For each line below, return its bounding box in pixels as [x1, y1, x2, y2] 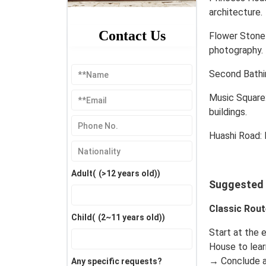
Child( [71, 213, 95, 223]
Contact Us [98, 28, 166, 44]
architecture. [209, 7, 262, 18]
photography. [209, 45, 263, 56]
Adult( [71, 169, 96, 179]
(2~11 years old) [98, 213, 162, 223]
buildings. [209, 106, 247, 118]
